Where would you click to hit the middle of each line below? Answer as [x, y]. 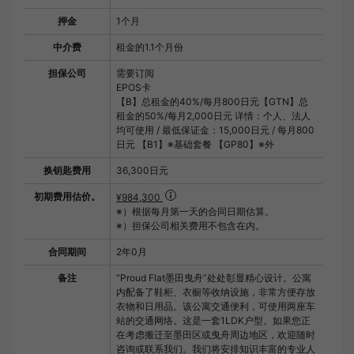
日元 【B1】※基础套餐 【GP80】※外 [195, 145]
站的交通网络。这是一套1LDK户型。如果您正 [213, 321]
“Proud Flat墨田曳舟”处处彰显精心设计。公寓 [214, 278]
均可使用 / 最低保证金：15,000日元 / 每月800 [215, 130]
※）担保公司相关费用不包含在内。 [190, 226]
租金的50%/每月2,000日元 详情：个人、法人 [213, 116]
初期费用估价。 [67, 197]
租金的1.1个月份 [150, 47]
